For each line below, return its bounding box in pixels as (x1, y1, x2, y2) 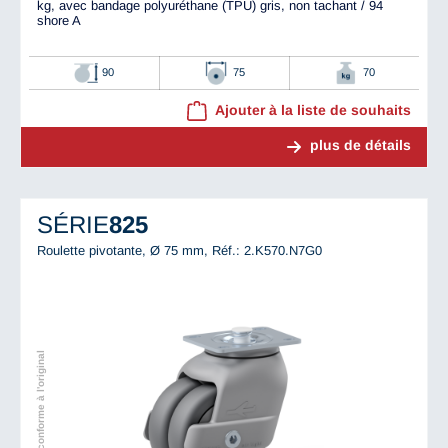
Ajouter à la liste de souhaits (215, 102, 411, 119)
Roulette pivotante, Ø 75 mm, (37, 242, 212, 258)
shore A (37, 13, 81, 29)
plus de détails (310, 137, 411, 154)
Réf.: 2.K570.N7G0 (212, 242, 322, 258)
